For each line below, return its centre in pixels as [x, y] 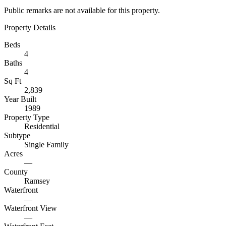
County [16, 172]
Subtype [17, 135]
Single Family [46, 145]
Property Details [30, 27]
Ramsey [37, 181]
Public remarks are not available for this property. [82, 10]
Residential [42, 126]
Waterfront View [31, 208]
